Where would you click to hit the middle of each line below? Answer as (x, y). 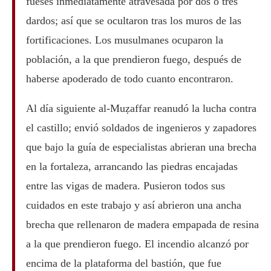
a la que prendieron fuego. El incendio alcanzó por (137, 243)
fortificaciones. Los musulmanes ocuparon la (124, 40)
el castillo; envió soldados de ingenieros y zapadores (141, 127)
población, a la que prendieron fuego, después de (133, 59)
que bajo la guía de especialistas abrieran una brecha (141, 147)
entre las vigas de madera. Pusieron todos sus (125, 185)
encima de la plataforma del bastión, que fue (123, 263)
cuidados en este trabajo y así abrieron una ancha (133, 205)
